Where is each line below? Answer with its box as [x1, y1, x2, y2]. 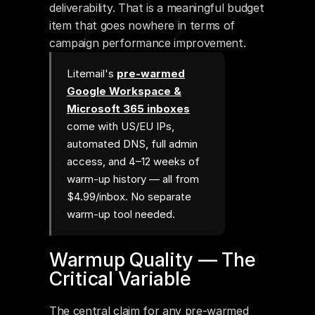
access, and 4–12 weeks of [67, 155, 200, 168]
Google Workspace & [67, 84, 181, 98]
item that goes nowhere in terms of [49, 18, 236, 32]
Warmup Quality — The [49, 248, 256, 271]
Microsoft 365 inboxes [67, 102, 190, 115]
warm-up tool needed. [67, 207, 175, 221]
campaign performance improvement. [49, 36, 246, 50]
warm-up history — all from [67, 172, 199, 186]
